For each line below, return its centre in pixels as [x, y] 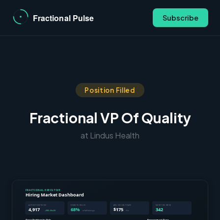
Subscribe [180, 18]
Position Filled [110, 90]
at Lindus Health [110, 135]
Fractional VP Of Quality [110, 118]
